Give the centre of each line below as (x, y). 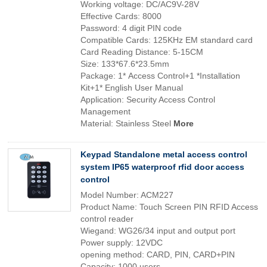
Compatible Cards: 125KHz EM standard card (167, 40)
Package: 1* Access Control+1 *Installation (160, 76)
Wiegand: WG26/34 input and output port (158, 231)
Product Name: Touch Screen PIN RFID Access (169, 207)
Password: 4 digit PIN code (131, 28)
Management (105, 111)
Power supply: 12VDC (122, 243)
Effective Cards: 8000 (121, 16)
